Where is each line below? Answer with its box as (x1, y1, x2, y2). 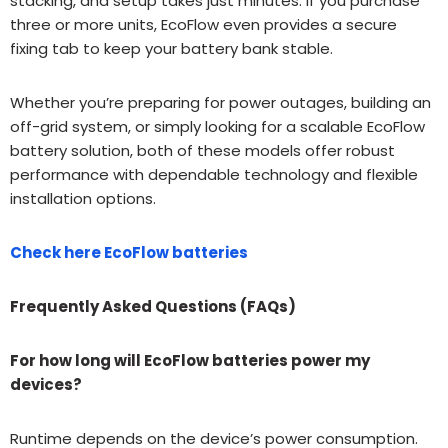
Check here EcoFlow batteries (10, 241, 248, 263)
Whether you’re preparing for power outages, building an (10, 91, 431, 113)
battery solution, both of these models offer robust (10, 139, 395, 161)
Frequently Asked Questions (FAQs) (10, 295, 296, 317)
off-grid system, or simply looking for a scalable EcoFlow (10, 115, 425, 137)
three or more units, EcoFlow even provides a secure (10, 13, 397, 35)
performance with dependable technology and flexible (10, 163, 418, 185)
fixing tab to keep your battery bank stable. (10, 37, 333, 59)
